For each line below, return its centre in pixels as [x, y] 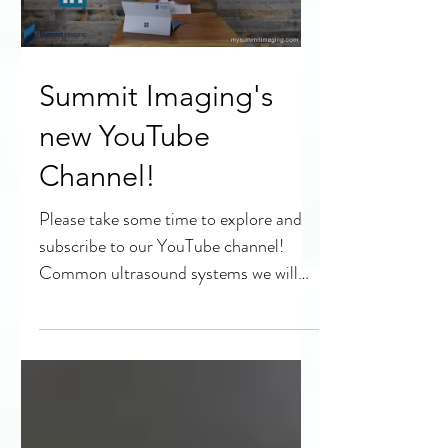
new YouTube [124, 135]
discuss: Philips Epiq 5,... [156, 299]
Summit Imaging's [156, 95]
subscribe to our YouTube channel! [161, 245]
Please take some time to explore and [170, 218]
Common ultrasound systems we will [168, 272]
